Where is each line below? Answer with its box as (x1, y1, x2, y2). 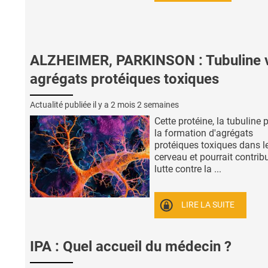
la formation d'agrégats (154, 127, 253, 139)
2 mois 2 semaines (111, 99, 179, 109)
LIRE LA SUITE (181, 200, 235, 211)
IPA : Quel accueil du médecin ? (30, 237, 232, 255)
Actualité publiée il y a (30, 99, 111, 109)
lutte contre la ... (154, 163, 221, 175)
